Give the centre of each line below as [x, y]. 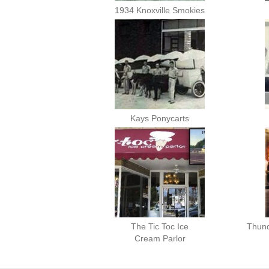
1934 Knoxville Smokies [160, 10]
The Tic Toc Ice [160, 226]
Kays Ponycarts [160, 118]
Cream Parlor [160, 238]
